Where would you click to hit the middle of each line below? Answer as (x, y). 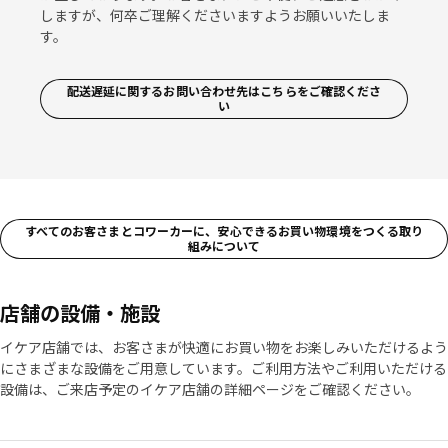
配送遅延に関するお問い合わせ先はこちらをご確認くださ (224, 91)
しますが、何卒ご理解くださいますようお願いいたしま (215, 15)
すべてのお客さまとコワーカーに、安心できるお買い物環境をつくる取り (224, 231)
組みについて (224, 246)
